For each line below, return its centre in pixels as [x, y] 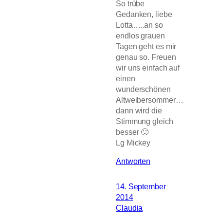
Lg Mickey [133, 143]
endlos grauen [140, 36]
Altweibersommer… [150, 100]
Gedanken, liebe [144, 14]
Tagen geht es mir [146, 46]
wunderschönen [143, 89]
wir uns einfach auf [148, 68]
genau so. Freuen [146, 57]
